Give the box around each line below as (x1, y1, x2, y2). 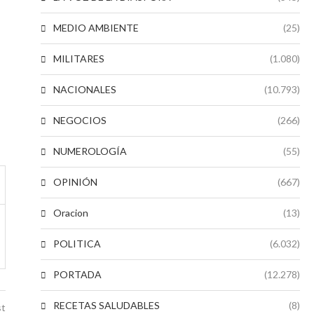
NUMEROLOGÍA (53, 145, 127, 157)
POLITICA (53, 238, 101, 250)
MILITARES (53, 53, 104, 64)
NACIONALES (53, 83, 116, 95)
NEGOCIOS (53, 114, 107, 126)
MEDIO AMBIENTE (53, 22, 139, 34)
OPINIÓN (53, 176, 97, 188)
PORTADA (53, 268, 102, 280)
